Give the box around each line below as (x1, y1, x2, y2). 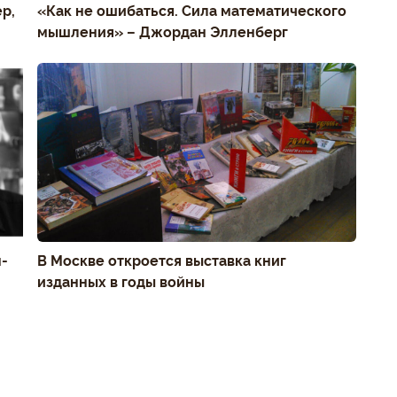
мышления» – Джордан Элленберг (37, 20, 288, 41)
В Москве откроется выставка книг (37, 250, 286, 269)
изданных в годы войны (37, 271, 205, 291)
